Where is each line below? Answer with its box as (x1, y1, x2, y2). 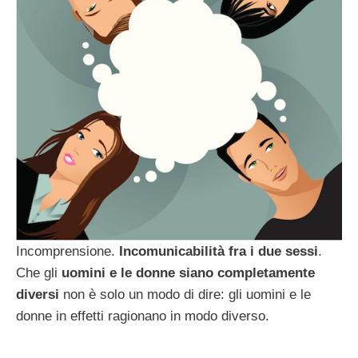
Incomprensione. (16, 244, 115, 260)
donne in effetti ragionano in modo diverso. (16, 308, 269, 324)
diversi (16, 287, 59, 303)
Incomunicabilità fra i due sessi (115, 244, 318, 260)
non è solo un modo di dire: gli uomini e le (59, 287, 311, 303)
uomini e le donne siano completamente (62, 265, 315, 281)
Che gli (16, 265, 62, 281)
